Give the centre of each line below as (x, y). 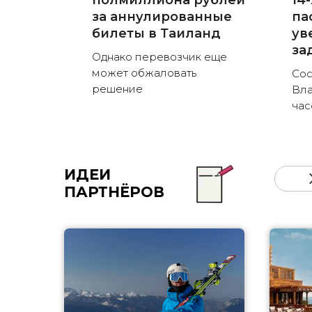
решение (117, 89)
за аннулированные (162, 17)
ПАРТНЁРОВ (114, 192)
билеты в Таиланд (156, 34)
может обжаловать (144, 73)
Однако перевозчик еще (159, 57)
